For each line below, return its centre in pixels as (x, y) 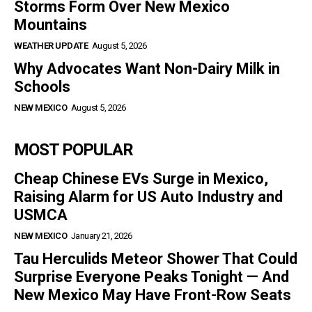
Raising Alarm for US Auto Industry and (148, 196)
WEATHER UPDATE (51, 45)
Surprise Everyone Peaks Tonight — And (151, 276)
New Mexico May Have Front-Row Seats (153, 295)
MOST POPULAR (73, 149)
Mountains (50, 24)
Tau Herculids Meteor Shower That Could (156, 258)
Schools (42, 86)
